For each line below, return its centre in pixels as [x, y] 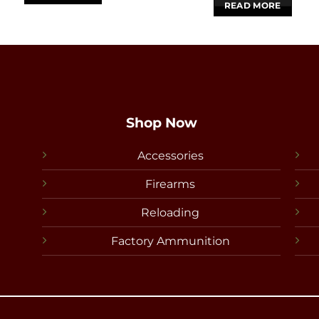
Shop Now [161, 123]
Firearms [170, 184]
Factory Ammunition [170, 241]
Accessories [170, 155]
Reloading [170, 212]
